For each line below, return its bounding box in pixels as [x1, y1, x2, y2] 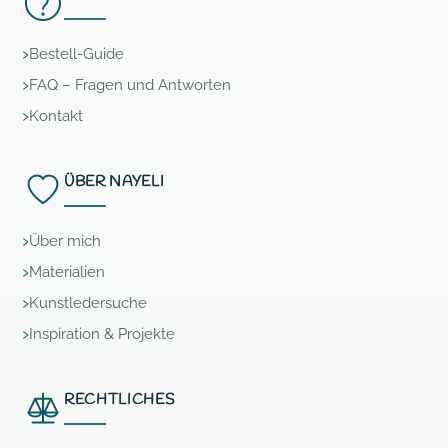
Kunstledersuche [29, 294, 147, 313]
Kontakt [29, 107, 83, 126]
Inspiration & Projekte [29, 325, 175, 344]
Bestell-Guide [29, 45, 124, 64]
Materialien [29, 263, 105, 282]
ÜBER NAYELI [64, 172, 165, 193]
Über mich [29, 232, 101, 251]
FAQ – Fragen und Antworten [29, 76, 231, 95]
